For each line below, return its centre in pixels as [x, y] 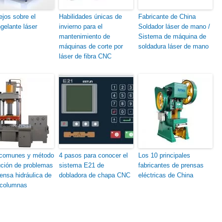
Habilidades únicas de [90, 17]
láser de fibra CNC [85, 56]
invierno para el [81, 27]
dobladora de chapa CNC [95, 175]
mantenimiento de [84, 36]
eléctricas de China [166, 175]
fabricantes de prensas [171, 165]
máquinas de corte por [91, 46]
